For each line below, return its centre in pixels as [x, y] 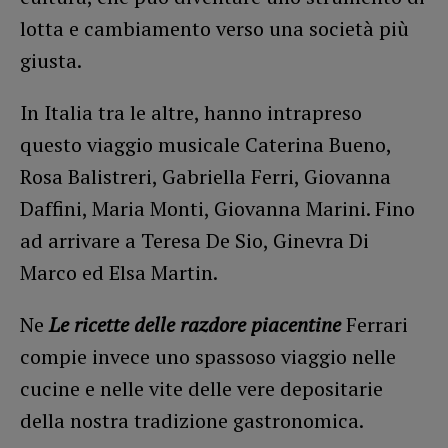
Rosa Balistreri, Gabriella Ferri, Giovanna [205, 177]
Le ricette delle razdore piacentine [195, 325]
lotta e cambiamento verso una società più [214, 29]
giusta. [53, 61]
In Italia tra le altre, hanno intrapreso [191, 113]
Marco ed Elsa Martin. [119, 273]
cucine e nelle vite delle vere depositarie [201, 389]
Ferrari [374, 325]
